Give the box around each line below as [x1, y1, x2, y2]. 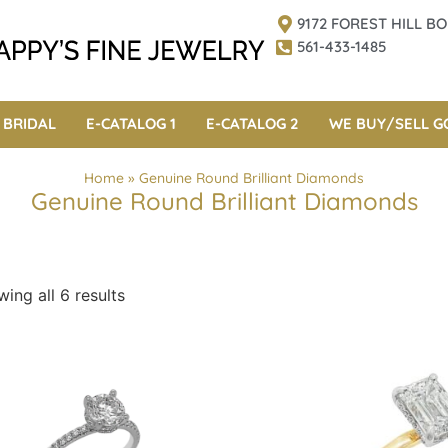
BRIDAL [2, 113, 56, 133]
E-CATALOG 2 [205, 113, 299, 133]
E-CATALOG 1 [85, 113, 176, 133]
